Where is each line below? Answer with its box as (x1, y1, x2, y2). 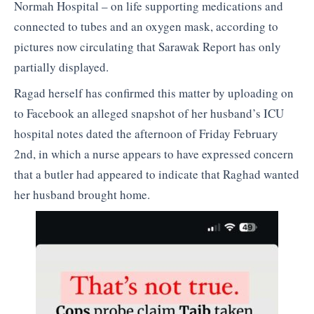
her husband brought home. (14, 186, 150, 203)
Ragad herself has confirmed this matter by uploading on (14, 85, 294, 102)
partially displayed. (14, 58, 109, 75)
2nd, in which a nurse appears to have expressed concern (14, 146, 294, 163)
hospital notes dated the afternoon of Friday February (14, 125, 278, 142)
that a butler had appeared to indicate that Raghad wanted (14, 166, 299, 183)
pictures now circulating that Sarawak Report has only (14, 38, 281, 55)
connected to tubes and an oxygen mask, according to (14, 18, 278, 34)
